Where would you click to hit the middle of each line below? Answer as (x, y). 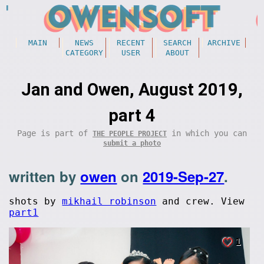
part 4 (132, 115)
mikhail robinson (109, 201)
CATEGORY (84, 53)
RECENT (131, 43)
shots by (36, 201)
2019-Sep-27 (184, 176)
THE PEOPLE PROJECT (130, 134)
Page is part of (55, 133)
